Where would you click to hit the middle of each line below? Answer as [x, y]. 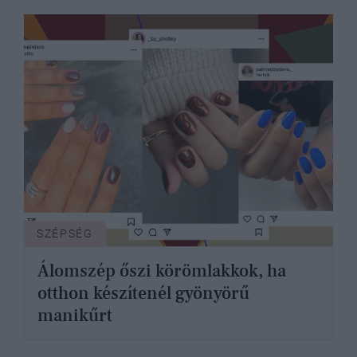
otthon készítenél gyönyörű [143, 293]
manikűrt [75, 315]
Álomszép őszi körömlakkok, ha [162, 271]
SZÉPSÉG [65, 233]
